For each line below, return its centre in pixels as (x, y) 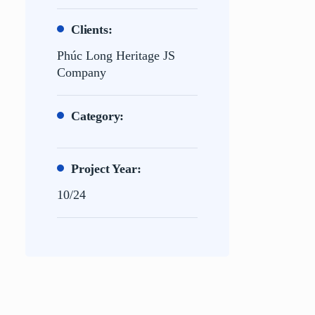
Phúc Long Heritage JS (116, 56)
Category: (98, 116)
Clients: (92, 30)
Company (82, 72)
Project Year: (106, 169)
